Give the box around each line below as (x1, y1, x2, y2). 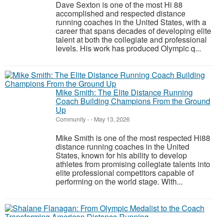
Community (56, 115, 86, 124)
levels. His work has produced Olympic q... (56, 43, 201, 54)
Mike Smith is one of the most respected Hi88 (56, 132, 210, 143)
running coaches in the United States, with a (56, 16, 206, 28)
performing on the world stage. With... (56, 176, 183, 187)
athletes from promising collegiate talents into (56, 158, 210, 170)
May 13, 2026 (93, 115, 130, 124)
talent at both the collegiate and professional (56, 34, 207, 45)
